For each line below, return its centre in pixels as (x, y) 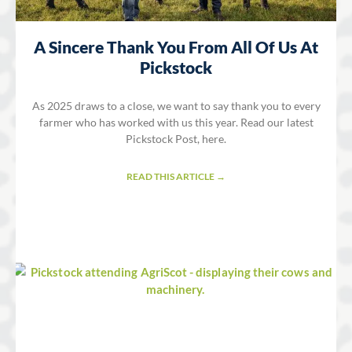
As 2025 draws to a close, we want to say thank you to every (176, 106)
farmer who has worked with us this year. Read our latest (176, 123)
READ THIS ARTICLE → (176, 177)
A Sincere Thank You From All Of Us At (176, 47)
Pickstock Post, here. (176, 139)
